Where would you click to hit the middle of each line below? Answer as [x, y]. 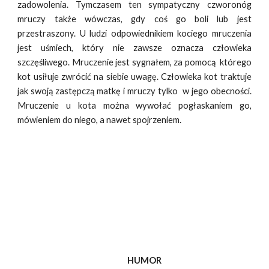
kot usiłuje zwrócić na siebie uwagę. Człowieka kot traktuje [134, 77]
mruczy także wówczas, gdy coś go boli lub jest [134, 19]
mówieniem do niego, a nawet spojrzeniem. [100, 120]
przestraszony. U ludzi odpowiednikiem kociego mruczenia [134, 33]
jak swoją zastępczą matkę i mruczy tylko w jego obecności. [134, 91]
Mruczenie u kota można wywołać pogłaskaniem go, [134, 105]
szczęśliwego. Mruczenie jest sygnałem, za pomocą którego [134, 62]
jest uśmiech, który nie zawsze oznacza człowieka [134, 48]
